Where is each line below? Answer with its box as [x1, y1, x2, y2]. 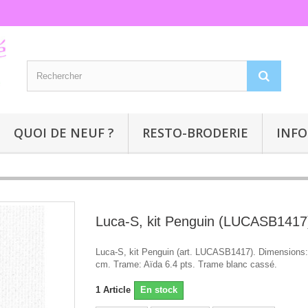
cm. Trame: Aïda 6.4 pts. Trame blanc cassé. [96, 259, 277, 270]
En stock [140, 285, 177, 296]
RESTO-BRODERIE [142, 124, 248, 142]
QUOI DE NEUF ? [14, 124, 114, 142]
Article [103, 285, 131, 296]
